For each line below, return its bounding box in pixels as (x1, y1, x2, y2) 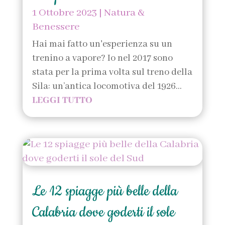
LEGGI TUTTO (32, 94, 92, 107)
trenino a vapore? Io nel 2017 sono (32, 52, 173, 65)
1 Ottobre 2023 (32, 7, 97, 20)
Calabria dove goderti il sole (32, 202, 175, 222)
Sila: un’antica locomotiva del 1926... (32, 80, 182, 93)
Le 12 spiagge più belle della (32, 181, 177, 201)
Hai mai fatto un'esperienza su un (32, 38, 172, 51)
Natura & (103, 7, 144, 20)
